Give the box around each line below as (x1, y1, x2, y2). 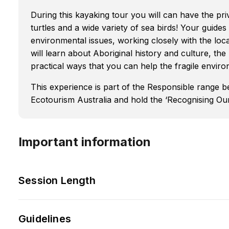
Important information (18, 134, 151, 149)
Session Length (18, 174, 96, 187)
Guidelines (18, 212, 71, 225)
